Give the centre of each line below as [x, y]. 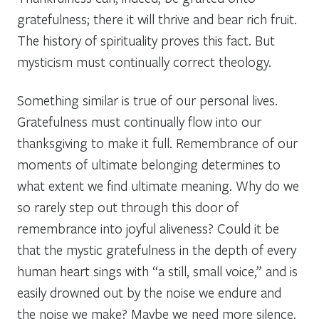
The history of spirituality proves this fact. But [146, 40]
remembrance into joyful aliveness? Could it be [148, 228]
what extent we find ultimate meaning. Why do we [158, 185]
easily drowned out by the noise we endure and [149, 292]
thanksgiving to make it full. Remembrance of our [157, 142]
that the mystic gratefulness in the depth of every [157, 249]
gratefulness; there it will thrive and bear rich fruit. [157, 19]
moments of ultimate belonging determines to [149, 164]
